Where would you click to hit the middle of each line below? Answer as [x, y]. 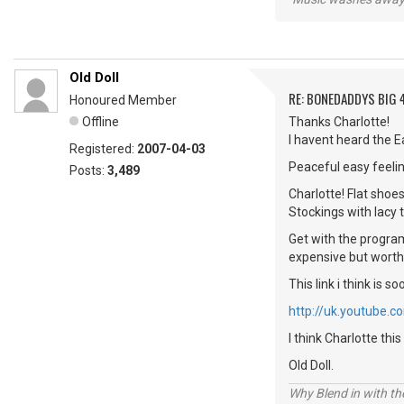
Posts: [88, 171]
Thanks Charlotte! [339, 122]
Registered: [103, 149]
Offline [101, 122]
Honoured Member [123, 101]
